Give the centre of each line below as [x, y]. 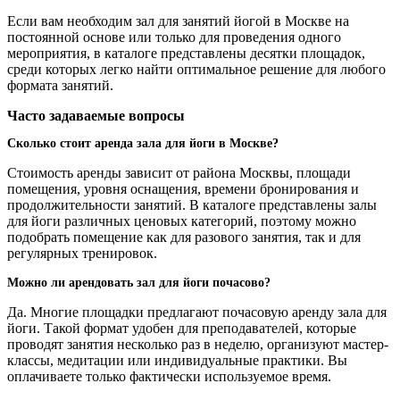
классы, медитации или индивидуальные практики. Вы [177, 361]
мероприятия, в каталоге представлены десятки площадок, [186, 54]
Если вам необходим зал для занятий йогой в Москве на [178, 21]
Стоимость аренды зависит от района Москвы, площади [179, 173]
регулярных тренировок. [82, 254]
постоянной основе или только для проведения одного [174, 37]
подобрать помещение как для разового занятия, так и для [184, 237]
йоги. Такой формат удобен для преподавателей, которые [182, 329]
